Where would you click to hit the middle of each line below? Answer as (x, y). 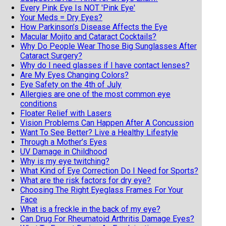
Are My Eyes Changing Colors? (74, 75)
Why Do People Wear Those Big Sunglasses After (108, 46)
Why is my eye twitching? (65, 161)
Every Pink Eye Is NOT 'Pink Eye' (78, 8)
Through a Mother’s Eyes (64, 142)
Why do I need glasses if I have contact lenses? (105, 65)
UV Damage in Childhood (64, 151)
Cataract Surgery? (51, 55)
